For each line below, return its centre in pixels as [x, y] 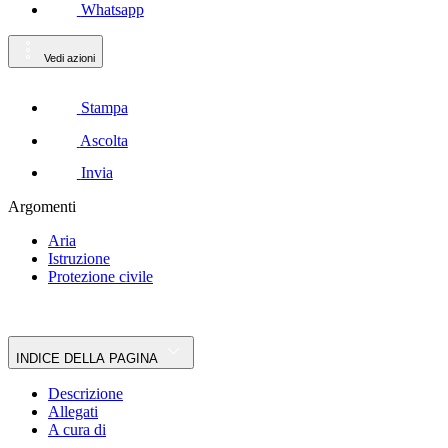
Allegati [73, 412]
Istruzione [79, 259]
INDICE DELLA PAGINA [113, 359]
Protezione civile [100, 277]
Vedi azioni [69, 57]
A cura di [77, 430]
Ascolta [103, 140]
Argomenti [42, 207]
